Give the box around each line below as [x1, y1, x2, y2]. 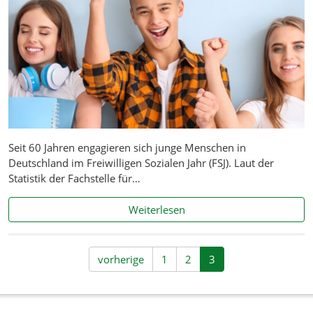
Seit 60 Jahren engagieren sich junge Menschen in [8, 140, 246, 155]
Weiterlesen [128, 203, 185, 217]
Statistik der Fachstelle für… [8, 171, 140, 186]
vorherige [98, 252, 144, 267]
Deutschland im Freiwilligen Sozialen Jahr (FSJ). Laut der [8, 156, 274, 170]
